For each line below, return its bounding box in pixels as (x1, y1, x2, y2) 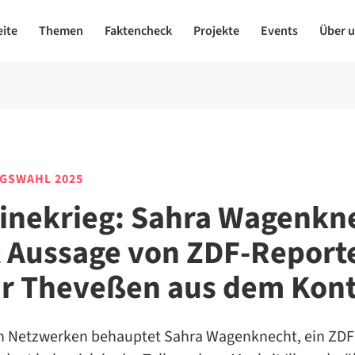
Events (260, 22, 298, 40)
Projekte (193, 22, 239, 40)
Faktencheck (104, 22, 172, 40)
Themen (38, 22, 83, 40)
